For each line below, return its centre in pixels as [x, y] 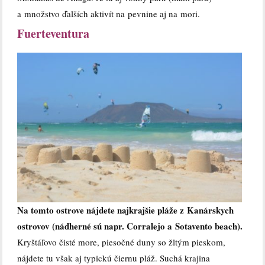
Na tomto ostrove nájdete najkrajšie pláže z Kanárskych [126, 210]
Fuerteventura [54, 34]
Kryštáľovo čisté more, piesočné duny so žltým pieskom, [122, 242]
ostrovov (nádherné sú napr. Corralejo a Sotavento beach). [130, 226]
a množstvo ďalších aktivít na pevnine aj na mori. [109, 14]
